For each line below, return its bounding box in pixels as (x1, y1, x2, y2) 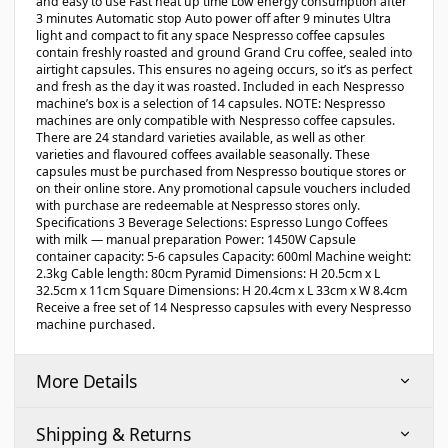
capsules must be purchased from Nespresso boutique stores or (36, 163, 406, 180)
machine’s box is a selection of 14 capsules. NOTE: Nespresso (36, 95, 385, 112)
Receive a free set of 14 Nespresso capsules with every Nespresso (36, 299, 411, 316)
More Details (36, 369, 137, 393)
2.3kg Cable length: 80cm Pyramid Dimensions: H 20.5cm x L (36, 265, 380, 282)
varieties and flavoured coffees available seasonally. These (36, 146, 370, 163)
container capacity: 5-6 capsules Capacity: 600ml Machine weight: (36, 248, 411, 265)
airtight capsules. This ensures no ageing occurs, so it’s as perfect (36, 61, 412, 78)
